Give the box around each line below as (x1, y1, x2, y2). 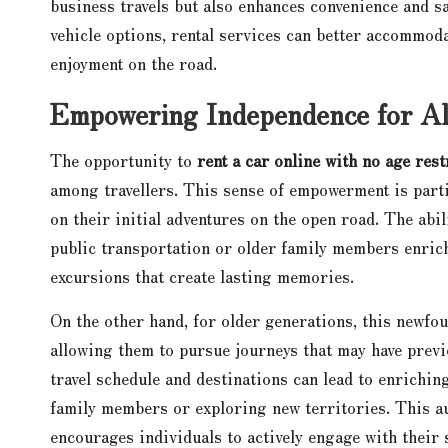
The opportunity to (50, 146, 197, 172)
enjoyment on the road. (50, 49, 217, 75)
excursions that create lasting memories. (50, 262, 354, 288)
